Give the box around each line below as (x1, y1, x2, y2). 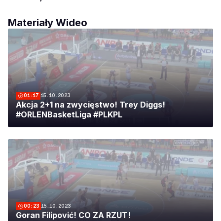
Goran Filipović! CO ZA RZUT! (16, 210, 131, 220)
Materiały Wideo (8, 16, 87, 29)
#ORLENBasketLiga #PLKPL (16, 109, 122, 119)
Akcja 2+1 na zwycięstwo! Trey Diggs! (16, 99, 165, 110)
